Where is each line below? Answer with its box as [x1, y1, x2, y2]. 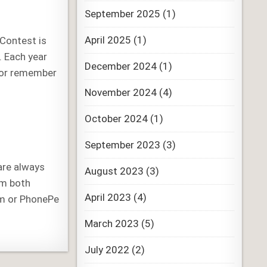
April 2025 [84, 34, 131, 46]
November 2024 [84, 86, 157, 98]
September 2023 [84, 139, 160, 151]
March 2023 [84, 218, 139, 229]
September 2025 [84, 8, 160, 20]
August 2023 [84, 165, 144, 177]
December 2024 [84, 60, 157, 72]
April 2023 [84, 191, 131, 203]
